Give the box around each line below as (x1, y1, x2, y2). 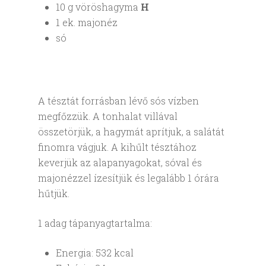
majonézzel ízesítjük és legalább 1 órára (38, 172, 219, 184)
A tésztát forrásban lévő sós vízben (38, 94, 199, 107)
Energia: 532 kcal (56, 246, 134, 259)
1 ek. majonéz (56, 16, 118, 28)
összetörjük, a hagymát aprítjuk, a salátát (38, 125, 224, 138)
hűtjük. (38, 187, 69, 199)
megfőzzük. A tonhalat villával (38, 110, 178, 122)
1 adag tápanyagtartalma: (38, 217, 152, 229)
